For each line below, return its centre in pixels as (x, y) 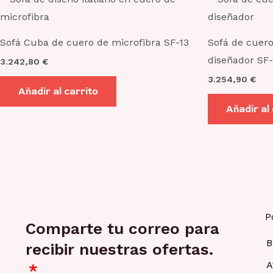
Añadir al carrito (58, 92)
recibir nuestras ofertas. (119, 250)
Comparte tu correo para (122, 229)
